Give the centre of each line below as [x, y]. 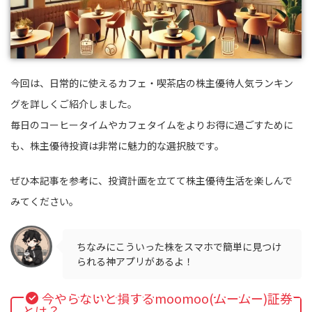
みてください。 [45, 202]
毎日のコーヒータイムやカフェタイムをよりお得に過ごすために [152, 125]
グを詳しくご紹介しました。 [74, 104]
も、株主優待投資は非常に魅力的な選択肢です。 [117, 146]
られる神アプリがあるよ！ [135, 262]
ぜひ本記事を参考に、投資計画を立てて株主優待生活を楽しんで [151, 181]
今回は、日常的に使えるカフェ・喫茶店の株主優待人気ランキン [152, 83]
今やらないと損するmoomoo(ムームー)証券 [167, 298]
